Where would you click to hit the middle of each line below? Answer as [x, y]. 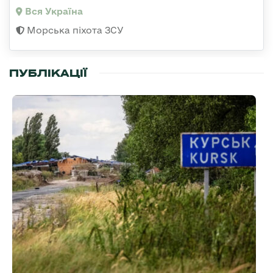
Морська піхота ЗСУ [74, 30]
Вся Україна [53, 12]
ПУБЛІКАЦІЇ [48, 73]
